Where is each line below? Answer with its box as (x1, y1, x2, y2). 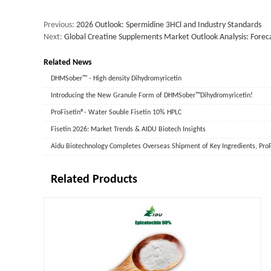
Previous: (44, 21, 76, 30)
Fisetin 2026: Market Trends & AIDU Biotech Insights (51, 126, 206, 133)
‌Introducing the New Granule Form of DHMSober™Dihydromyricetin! (51, 92, 253, 99)
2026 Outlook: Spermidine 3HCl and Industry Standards (76, 21, 261, 30)
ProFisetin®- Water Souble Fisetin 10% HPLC (51, 109, 181, 116)
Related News (44, 58, 92, 67)
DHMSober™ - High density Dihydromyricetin (51, 75, 181, 82)
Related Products (51, 174, 137, 186)
